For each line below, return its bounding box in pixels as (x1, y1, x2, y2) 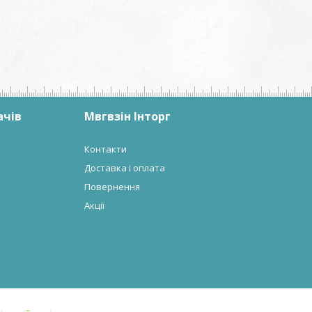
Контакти (84, 143, 127, 155)
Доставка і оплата (84, 162, 166, 174)
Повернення (84, 180, 141, 193)
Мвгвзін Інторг (84, 109, 171, 124)
